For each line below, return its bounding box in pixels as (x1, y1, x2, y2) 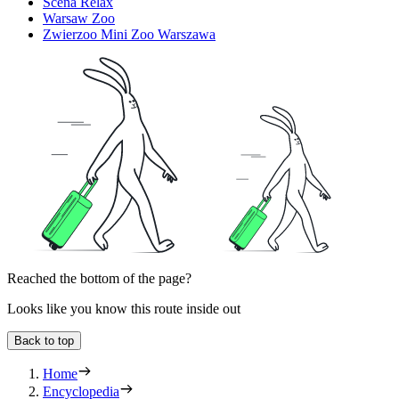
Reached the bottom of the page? (7, 271, 191, 287)
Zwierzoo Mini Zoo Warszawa (43, 27, 216, 43)
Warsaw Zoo (43, 11, 115, 27)
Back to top (14, 334, 74, 348)
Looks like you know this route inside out (7, 301, 240, 317)
